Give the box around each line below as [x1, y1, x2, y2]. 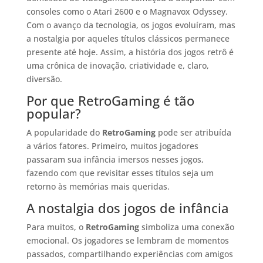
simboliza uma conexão [139, 221, 234, 232]
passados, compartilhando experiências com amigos [26, 248, 233, 259]
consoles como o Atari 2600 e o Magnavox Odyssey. [26, 5, 228, 17]
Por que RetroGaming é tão [26, 91, 194, 109]
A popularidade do [26, 126, 102, 138]
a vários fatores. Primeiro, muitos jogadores [26, 140, 198, 151]
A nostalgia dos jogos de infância [26, 198, 229, 217]
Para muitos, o [26, 221, 86, 232]
